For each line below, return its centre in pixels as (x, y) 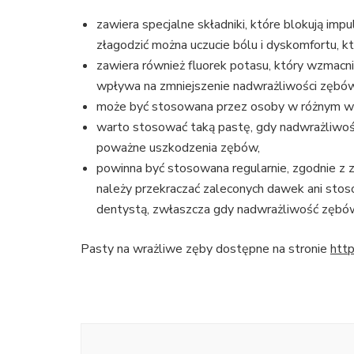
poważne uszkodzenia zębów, (178, 147)
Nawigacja (119, 332)
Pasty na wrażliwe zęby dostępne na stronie (205, 249)
